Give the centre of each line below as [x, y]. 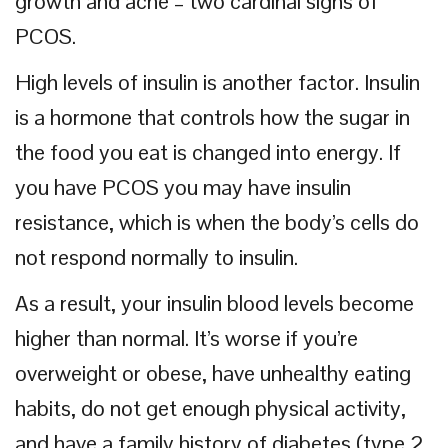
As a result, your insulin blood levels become [214, 303]
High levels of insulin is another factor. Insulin [217, 82]
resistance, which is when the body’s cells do [217, 222]
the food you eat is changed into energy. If [208, 152]
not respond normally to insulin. [156, 257]
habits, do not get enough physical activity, [210, 408]
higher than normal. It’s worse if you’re [186, 338]
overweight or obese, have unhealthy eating [213, 373]
